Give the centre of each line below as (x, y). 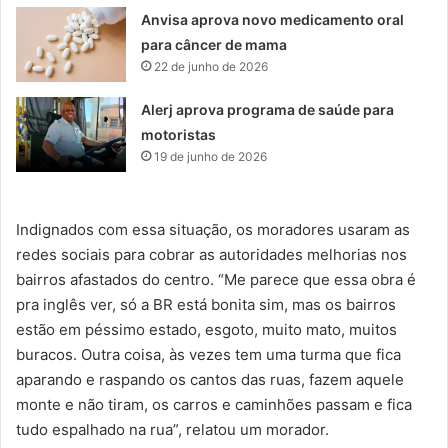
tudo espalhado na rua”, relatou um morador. (172, 430)
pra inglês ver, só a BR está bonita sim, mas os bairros (206, 305)
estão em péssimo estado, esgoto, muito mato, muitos (206, 330)
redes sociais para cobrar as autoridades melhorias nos (211, 255)
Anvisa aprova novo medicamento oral (273, 20)
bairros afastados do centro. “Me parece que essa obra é (216, 280)
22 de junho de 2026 (211, 67)
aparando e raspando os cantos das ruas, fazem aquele (210, 380)
